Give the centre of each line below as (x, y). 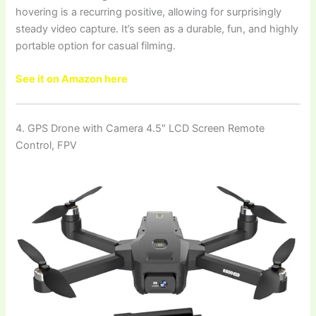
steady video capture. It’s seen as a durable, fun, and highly (157, 29)
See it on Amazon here (72, 79)
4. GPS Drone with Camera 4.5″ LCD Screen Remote (140, 129)
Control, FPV (47, 146)
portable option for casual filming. (96, 45)
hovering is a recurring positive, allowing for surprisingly (149, 12)
